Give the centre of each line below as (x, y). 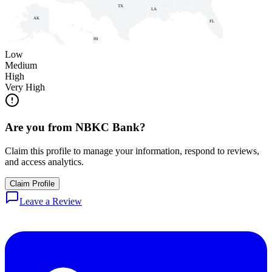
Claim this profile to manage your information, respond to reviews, (132, 151)
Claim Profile (32, 184)
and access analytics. (44, 162)
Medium (21, 65)
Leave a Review (51, 202)
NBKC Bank (107, 127)
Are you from (40, 127)
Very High (25, 87)
